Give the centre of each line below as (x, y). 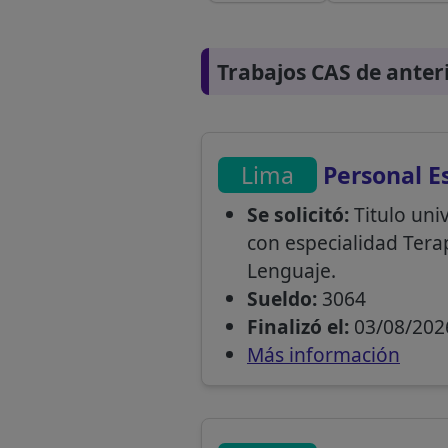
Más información (323, 355)
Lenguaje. (291, 271)
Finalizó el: (297, 327)
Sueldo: (281, 299)
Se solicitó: (297, 215)
